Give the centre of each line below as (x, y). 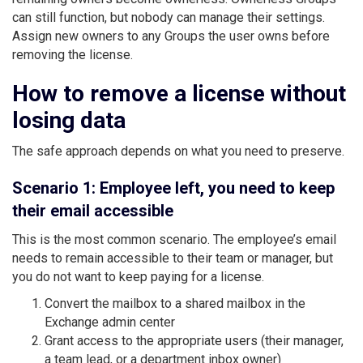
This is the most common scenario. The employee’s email (174, 239)
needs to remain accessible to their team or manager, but (173, 258)
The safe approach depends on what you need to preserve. (178, 151)
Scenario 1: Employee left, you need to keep (173, 188)
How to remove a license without (179, 93)
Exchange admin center (110, 322)
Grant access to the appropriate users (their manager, (194, 340)
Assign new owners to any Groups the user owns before (171, 36)
